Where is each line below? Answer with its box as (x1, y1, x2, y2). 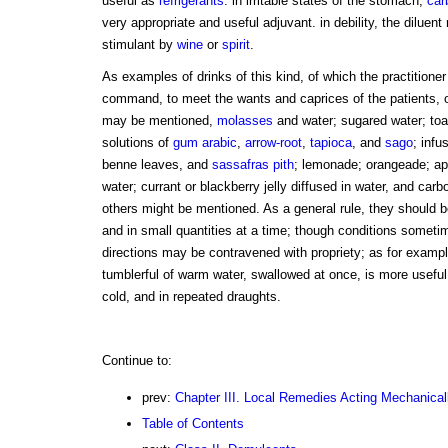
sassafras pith (211, 157, 294, 173)
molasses (216, 113, 273, 129)
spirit (221, 37, 250, 53)
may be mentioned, (101, 113, 217, 129)
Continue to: (101, 353, 172, 369)
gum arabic (172, 135, 237, 151)
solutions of (101, 135, 173, 151)
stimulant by (101, 37, 177, 53)
